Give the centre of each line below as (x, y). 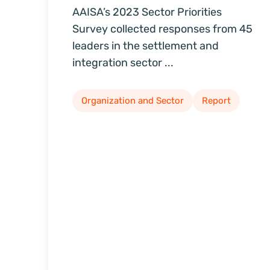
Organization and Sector (133, 101)
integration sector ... (123, 63)
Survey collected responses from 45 (162, 29)
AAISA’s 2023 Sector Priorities (147, 12)
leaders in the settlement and (146, 46)
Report (216, 101)
